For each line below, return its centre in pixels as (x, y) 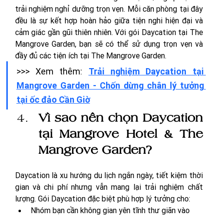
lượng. (26, 198)
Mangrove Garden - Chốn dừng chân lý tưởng (110, 85)
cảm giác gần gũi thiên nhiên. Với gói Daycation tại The (109, 32)
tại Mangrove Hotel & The (120, 133)
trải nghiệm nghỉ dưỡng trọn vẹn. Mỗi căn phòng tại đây (109, 9)
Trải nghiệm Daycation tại (146, 71)
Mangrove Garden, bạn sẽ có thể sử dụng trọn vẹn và (109, 44)
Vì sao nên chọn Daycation (120, 117)
